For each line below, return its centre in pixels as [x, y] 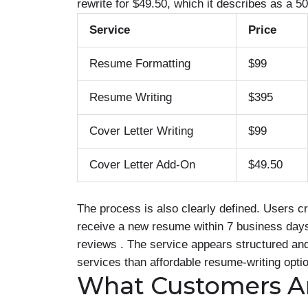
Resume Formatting [140, 64]
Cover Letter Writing [141, 131]
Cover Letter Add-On [142, 165]
